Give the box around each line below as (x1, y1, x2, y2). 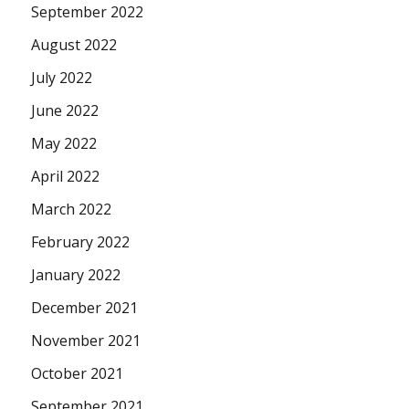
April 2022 (31, 165, 100, 186)
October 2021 (31, 362, 124, 383)
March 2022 (31, 198, 112, 219)
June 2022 (31, 100, 100, 121)
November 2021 (31, 330, 142, 351)
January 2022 (31, 264, 121, 285)
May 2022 (31, 132, 98, 153)
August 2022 (31, 34, 118, 55)
